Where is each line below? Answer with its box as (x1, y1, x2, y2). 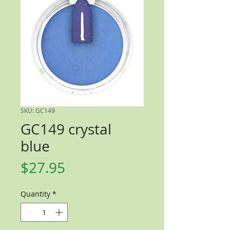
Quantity (21, 189, 50, 199)
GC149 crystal (21, 120, 111, 139)
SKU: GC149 (21, 106, 55, 114)
